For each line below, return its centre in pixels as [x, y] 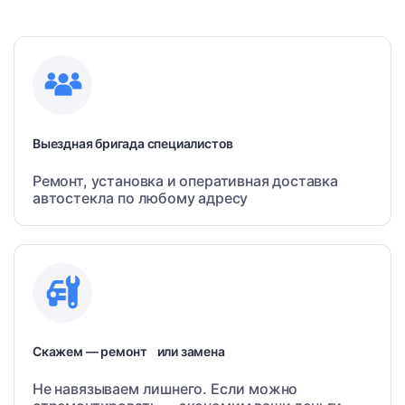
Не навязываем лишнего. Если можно [165, 389]
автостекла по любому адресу [141, 198]
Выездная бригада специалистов [133, 144]
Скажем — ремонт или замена [129, 352]
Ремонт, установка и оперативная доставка [185, 181]
